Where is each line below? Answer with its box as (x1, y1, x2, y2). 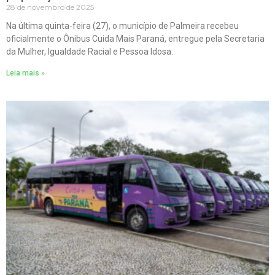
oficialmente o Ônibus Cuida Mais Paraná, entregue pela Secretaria (6, 33, 265, 44)
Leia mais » (6, 68, 45, 77)
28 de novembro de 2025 (6, 2, 94, 12)
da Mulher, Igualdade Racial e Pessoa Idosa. (6, 46, 173, 56)
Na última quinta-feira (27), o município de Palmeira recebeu (6, 20, 239, 31)
